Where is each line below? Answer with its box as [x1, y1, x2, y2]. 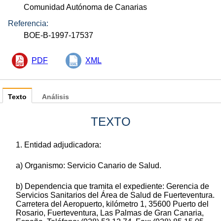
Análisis [42, 93, 69, 101]
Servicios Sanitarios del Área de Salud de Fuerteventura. [16, 190, 215, 199]
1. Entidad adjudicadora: [16, 140, 101, 149]
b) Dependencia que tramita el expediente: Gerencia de [16, 182, 209, 190]
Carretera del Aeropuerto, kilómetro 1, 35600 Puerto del [16, 199, 209, 208]
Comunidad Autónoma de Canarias [24, 3, 147, 12]
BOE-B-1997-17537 [24, 31, 94, 39]
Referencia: [8, 19, 48, 28]
